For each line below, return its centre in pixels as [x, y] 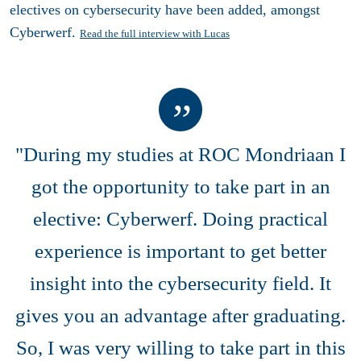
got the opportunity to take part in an [180, 186]
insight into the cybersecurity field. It [180, 283]
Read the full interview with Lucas [155, 34]
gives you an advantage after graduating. [180, 315]
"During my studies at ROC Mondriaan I [180, 154]
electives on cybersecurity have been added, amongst [165, 10]
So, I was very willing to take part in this [180, 347]
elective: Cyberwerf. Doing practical [180, 218]
